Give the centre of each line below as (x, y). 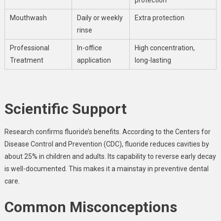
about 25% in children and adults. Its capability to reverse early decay (110, 156)
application (94, 60)
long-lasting (153, 60)
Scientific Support (65, 109)
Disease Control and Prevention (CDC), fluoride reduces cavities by (107, 144)
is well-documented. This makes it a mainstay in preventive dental (106, 168)
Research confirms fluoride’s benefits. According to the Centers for (107, 131)
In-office (89, 48)
